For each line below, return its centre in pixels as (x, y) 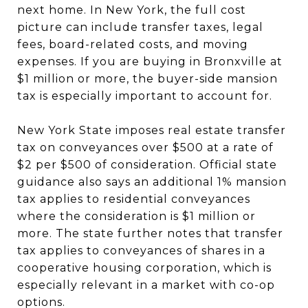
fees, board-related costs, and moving (133, 44)
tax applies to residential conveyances (134, 199)
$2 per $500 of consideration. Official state (147, 164)
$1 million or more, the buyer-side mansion (147, 78)
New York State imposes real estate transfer (152, 130)
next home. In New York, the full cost (132, 10)
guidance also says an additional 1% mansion (152, 181)
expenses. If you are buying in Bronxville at (150, 61)
